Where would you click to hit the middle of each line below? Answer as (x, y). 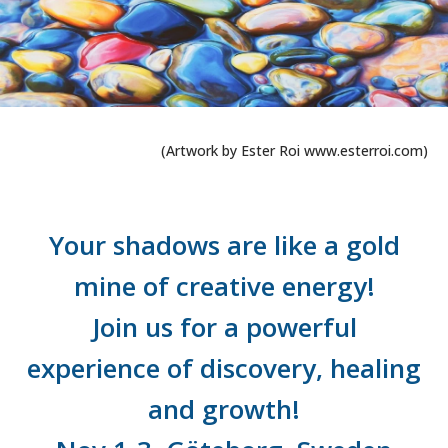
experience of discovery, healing (224, 367)
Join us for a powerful (224, 326)
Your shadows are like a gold (224, 244)
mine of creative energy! (224, 285)
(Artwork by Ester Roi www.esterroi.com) (294, 150)
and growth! (224, 408)
